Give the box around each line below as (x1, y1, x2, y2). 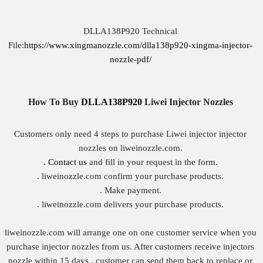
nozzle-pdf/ (109, 55, 151, 64)
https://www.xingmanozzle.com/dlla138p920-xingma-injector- (24, 41, 253, 50)
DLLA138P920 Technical (83, 26, 178, 36)
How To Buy (28, 97, 81, 107)
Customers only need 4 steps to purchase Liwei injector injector (14, 129, 247, 139)
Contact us (48, 157, 87, 167)
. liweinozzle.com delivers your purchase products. (37, 200, 224, 209)
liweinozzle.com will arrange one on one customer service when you (4, 228, 257, 237)
